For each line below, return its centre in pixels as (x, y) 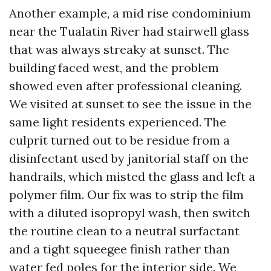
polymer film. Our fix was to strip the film (126, 194)
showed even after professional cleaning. (126, 86)
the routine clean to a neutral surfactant (124, 231)
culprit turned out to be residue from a (119, 140)
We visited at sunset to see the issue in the (130, 104)
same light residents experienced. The (118, 122)
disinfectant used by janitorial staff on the (129, 158)
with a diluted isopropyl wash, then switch (130, 213)
